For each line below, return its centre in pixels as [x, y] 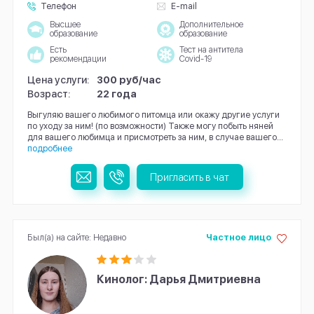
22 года [117, 93]
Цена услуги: [58, 80]
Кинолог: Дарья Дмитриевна [179, 280]
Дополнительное [211, 25]
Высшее [65, 25]
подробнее [49, 149]
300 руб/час [129, 80]
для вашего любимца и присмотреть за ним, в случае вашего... [155, 137]
